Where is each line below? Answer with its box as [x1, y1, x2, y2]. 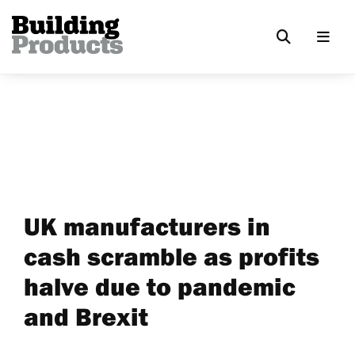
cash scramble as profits [24, 240, 319, 272]
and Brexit [24, 300, 148, 332]
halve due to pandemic [24, 270, 296, 302]
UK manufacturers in [24, 210, 270, 242]
